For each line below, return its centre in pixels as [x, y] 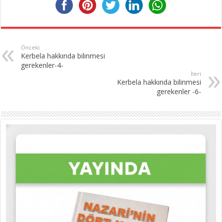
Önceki [30, 47]
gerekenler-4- [42, 65]
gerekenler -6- [179, 91]
